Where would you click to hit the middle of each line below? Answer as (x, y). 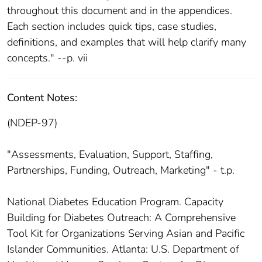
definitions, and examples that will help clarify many (127, 42)
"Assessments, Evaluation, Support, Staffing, (110, 154)
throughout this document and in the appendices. (120, 10)
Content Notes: (42, 97)
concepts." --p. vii (47, 58)
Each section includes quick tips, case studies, (112, 26)
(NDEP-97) (32, 123)
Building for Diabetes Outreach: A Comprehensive (121, 217)
